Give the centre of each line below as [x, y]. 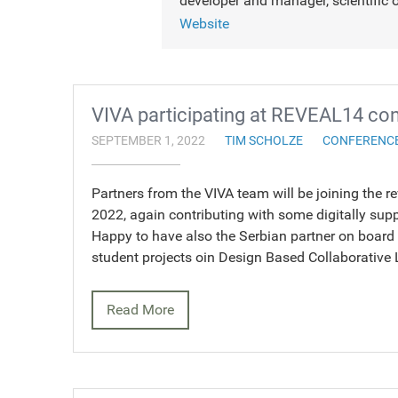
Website [204, 24]
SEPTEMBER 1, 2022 [148, 141]
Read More [140, 310]
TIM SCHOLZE [264, 141]
